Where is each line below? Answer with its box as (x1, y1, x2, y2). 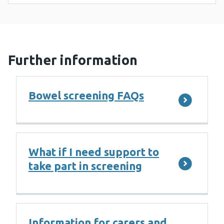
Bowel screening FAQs (28, 89, 144, 102)
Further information (8, 52, 137, 68)
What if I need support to (28, 145, 159, 158)
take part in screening (28, 159, 142, 172)
